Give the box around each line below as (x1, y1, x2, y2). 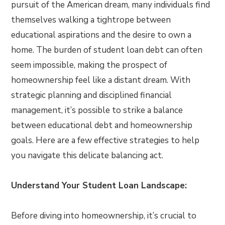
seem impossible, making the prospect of (11, 59, 168, 71)
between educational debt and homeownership (11, 120, 193, 131)
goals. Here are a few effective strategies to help (11, 135, 200, 146)
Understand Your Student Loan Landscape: (11, 180, 187, 191)
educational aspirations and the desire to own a (11, 29, 192, 41)
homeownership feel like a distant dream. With (11, 74, 191, 86)
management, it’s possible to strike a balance (11, 104, 183, 116)
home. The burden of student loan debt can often (11, 44, 203, 56)
